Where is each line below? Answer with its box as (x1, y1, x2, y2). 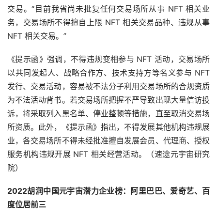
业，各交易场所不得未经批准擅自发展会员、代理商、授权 (7, 136, 210, 146)
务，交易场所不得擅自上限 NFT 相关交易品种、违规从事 (7, 17, 210, 28)
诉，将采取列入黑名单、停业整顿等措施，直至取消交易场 (7, 108, 210, 119)
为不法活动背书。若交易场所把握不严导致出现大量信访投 (7, 95, 210, 105)
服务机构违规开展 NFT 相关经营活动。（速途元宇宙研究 (7, 149, 210, 159)
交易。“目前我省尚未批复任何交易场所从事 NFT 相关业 (7, 4, 210, 14)
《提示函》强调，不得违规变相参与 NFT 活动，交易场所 (7, 54, 210, 64)
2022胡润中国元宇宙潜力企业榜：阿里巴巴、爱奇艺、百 (7, 186, 210, 196)
